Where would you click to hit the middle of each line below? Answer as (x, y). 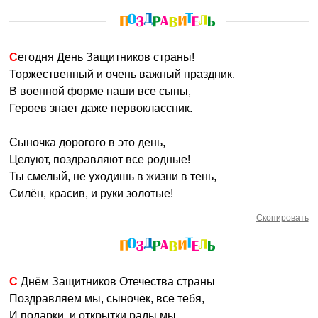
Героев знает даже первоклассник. (101, 108)
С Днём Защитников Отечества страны (117, 281)
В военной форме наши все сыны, (100, 91)
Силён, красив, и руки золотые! (92, 193)
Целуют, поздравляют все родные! (100, 159)
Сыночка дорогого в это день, (88, 142)
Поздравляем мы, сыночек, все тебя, (107, 298)
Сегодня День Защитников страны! (106, 57)
